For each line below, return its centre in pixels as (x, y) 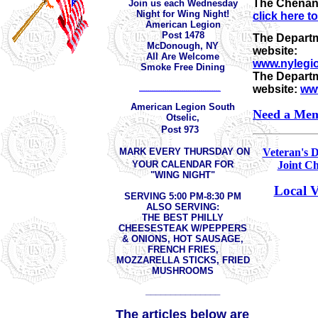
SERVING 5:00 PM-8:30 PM (183, 196)
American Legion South (183, 106)
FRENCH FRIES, (183, 249)
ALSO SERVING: (183, 207)
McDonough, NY (183, 45)
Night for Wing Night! (183, 13)
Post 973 (180, 129)
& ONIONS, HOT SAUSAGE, (183, 238)
